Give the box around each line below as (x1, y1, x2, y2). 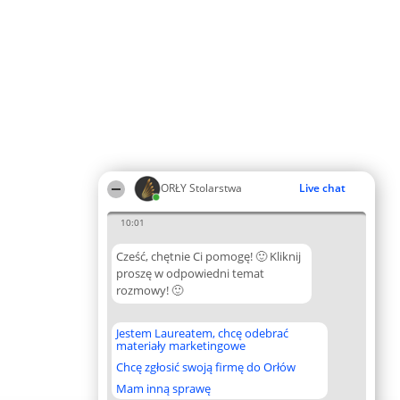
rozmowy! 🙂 (116, 282, 183, 298)
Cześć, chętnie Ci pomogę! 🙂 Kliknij (116, 248, 301, 264)
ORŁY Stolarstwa (161, 180, 242, 196)
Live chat (299, 180, 346, 196)
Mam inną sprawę (116, 380, 211, 396)
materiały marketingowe (116, 337, 246, 354)
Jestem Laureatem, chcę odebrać (116, 325, 288, 341)
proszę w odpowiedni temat (116, 265, 264, 281)
